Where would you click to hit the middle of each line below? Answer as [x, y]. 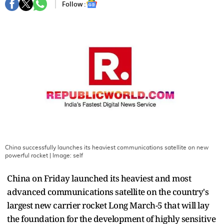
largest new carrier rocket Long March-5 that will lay [108, 205]
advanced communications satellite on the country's [108, 191]
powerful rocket [26, 155]
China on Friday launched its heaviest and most [99, 178]
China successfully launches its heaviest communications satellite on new [107, 147]
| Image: [60, 155]
